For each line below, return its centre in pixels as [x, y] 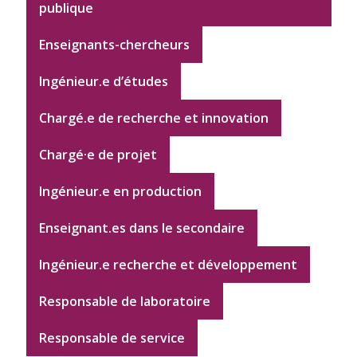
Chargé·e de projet [98, 155]
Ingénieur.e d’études [103, 82]
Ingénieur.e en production [120, 192]
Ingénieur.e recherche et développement [168, 265]
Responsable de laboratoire [124, 302]
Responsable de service [112, 338]
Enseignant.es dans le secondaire [141, 228]
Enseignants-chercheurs [114, 45]
